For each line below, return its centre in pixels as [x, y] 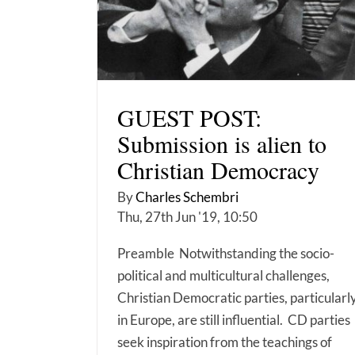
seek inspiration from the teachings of [225, 342]
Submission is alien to [222, 144]
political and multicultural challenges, [223, 276]
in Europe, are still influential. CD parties [234, 320]
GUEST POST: [189, 118]
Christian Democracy [218, 170]
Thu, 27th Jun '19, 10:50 [187, 217]
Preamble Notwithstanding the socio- [226, 254]
